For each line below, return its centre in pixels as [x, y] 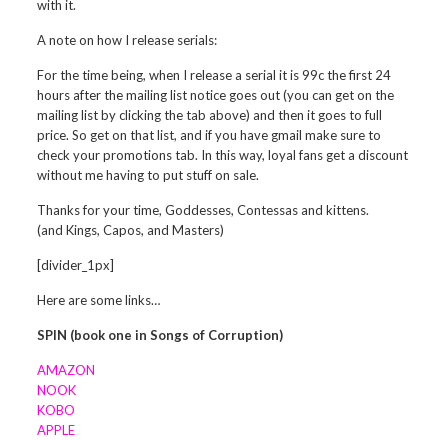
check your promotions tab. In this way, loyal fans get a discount [223, 155]
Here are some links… [99, 300]
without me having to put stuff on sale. [148, 175]
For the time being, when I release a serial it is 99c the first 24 [214, 75]
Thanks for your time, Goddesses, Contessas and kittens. [203, 210]
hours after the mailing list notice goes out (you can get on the [216, 95]
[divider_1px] [76, 265]
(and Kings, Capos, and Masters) [131, 230]
